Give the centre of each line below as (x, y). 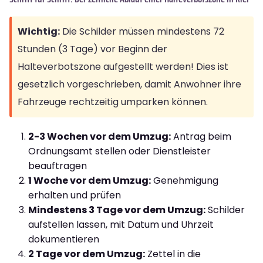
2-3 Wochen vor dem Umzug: (100, 136)
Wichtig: (39, 31)
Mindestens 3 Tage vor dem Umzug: (117, 210)
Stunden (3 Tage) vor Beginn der (92, 49)
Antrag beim (201, 136)
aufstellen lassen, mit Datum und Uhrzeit (121, 224)
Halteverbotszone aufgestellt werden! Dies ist (123, 66)
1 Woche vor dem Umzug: (90, 180)
